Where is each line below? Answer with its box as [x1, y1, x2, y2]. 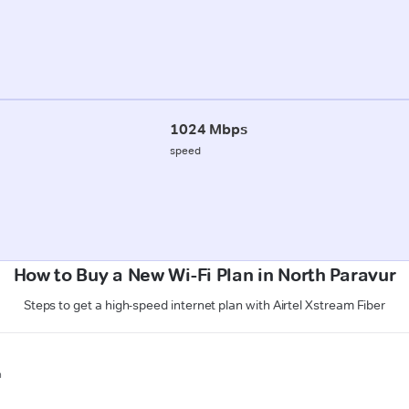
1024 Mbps [170, 120, 247, 138]
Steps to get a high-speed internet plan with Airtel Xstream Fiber [23, 297, 386, 314]
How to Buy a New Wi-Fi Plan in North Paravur [13, 264, 396, 287]
